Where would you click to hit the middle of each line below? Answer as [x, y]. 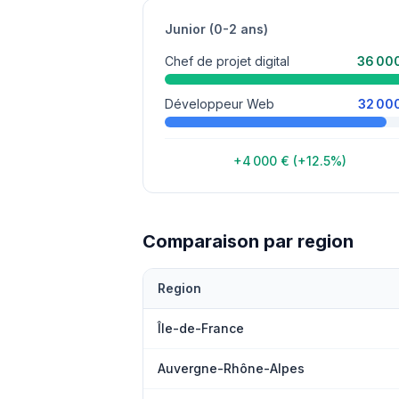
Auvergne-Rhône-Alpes [231, 368]
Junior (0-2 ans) [216, 29]
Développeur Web [220, 104]
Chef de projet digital [227, 61]
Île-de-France [201, 328]
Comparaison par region [248, 241]
